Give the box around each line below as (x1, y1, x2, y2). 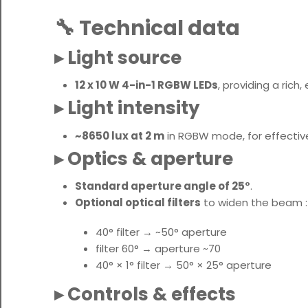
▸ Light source (54, 44, 181, 70)
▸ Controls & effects (54, 280, 236, 307)
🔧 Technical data (54, 14, 240, 43)
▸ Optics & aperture (54, 145, 233, 171)
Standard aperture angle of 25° (75, 179, 250, 194)
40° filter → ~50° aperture (96, 224, 227, 239)
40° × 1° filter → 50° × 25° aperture (96, 257, 272, 272)
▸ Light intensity (54, 95, 200, 121)
